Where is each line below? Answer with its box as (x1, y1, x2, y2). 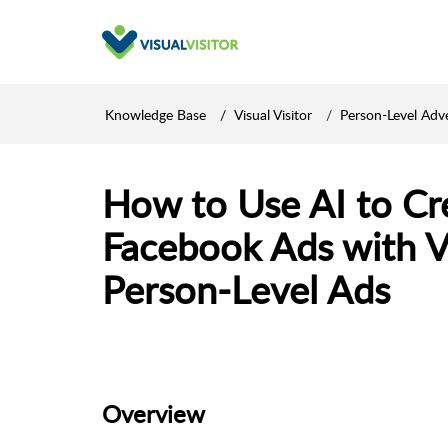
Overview (102, 396, 205, 430)
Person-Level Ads (102, 263, 390, 315)
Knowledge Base (105, 104, 206, 124)
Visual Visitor (234, 104, 312, 124)
